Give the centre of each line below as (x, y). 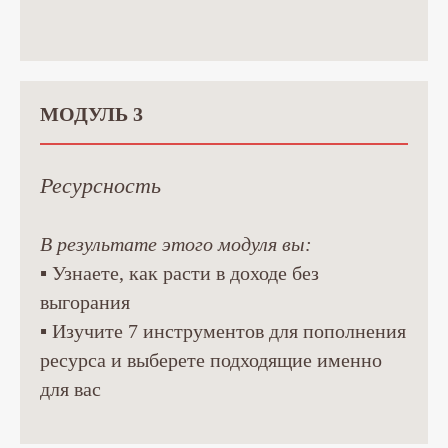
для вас (70, 389)
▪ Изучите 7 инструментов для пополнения (223, 331)
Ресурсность (100, 186)
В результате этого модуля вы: (176, 244)
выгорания (85, 302)
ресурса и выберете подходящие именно (211, 360)
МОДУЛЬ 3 (91, 114)
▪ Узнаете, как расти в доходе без (179, 273)
